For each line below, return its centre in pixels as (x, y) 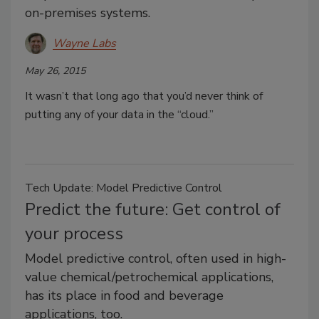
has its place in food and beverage (124, 296)
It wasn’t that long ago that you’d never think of (144, 96)
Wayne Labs (84, 43)
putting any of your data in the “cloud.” (119, 115)
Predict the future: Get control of (153, 209)
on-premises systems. (88, 13)
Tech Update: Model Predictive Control (124, 188)
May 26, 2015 (55, 71)
